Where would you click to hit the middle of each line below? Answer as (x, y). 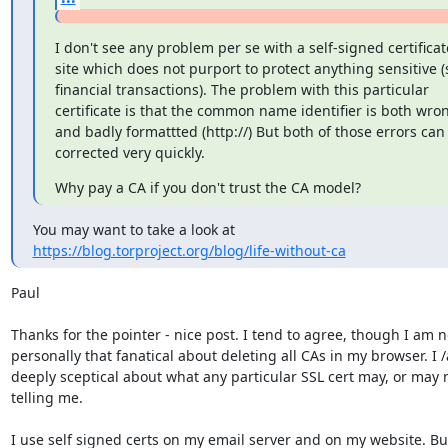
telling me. (46, 397)
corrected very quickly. (129, 152)
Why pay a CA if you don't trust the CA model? (207, 187)
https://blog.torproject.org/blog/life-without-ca (189, 250)
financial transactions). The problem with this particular (241, 89)
